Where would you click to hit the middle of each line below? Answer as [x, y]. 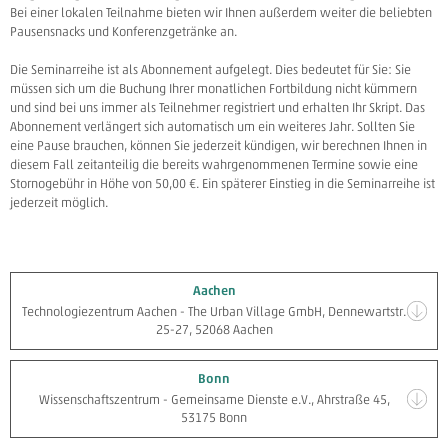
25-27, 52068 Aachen [214, 329]
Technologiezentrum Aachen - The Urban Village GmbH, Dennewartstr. [214, 311]
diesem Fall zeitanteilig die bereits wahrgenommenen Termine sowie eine [214, 164]
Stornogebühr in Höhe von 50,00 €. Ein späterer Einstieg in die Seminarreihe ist [222, 183]
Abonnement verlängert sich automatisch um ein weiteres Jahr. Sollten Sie [212, 126]
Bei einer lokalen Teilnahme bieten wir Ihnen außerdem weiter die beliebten [221, 12]
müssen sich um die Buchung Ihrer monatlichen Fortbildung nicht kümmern [213, 88]
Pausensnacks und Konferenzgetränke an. [123, 31]
